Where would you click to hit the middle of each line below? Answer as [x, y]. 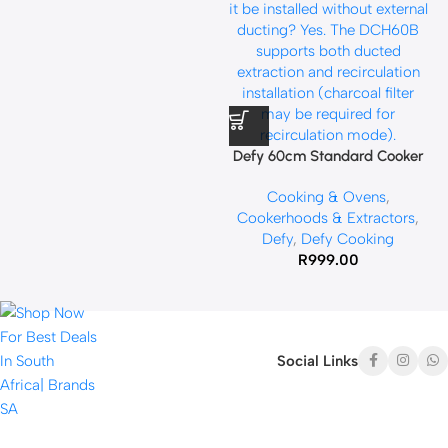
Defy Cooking [348, 238]
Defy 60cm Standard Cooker [328, 155]
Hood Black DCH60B [328, 176]
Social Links [317, 360]
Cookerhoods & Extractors [326, 217]
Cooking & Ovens [326, 196]
